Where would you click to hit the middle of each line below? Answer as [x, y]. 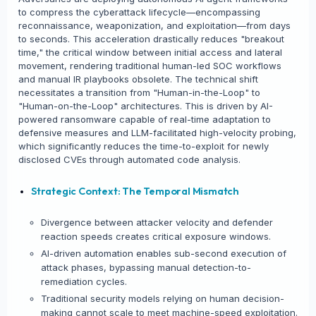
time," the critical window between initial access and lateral [150, 52]
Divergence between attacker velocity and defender [157, 222]
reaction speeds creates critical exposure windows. [156, 236]
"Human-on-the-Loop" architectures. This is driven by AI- [146, 106]
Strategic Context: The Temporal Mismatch [135, 191]
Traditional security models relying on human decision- [163, 298]
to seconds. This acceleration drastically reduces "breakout [151, 39]
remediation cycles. [84, 281]
